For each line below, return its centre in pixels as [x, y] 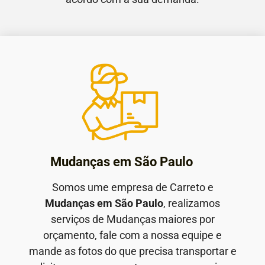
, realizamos [192, 203]
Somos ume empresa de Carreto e [132, 187]
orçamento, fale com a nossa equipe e [132, 235]
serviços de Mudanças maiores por [132, 219]
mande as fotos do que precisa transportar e [132, 251]
